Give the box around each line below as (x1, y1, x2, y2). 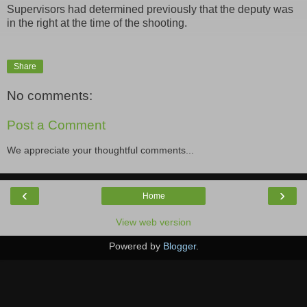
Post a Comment (7, 118, 106, 133)
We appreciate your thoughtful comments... (7, 144, 194, 156)
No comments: (7, 88, 93, 103)
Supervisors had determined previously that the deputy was (7, 3, 293, 15)
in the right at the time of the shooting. (7, 16, 187, 29)
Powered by (108, 240, 163, 251)
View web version (116, 216, 191, 228)
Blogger (162, 240, 196, 251)
